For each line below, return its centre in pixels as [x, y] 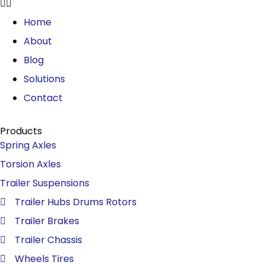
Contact [43, 98]
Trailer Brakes [47, 221]
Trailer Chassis [49, 240]
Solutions [44, 79]
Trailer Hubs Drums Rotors [76, 202]
